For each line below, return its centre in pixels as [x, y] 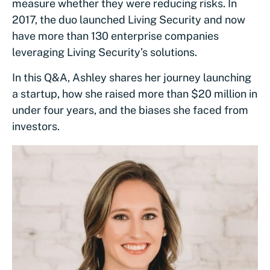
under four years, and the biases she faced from [130, 110]
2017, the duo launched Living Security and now [129, 20]
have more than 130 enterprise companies [115, 36]
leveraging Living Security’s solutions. [105, 52]
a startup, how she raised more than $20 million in [135, 94]
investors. [37, 126]
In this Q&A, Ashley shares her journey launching [132, 77]
